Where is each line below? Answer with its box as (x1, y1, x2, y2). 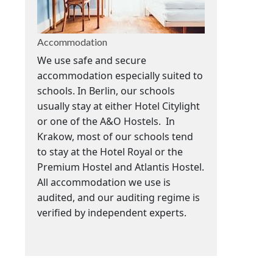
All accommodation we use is (37, 175, 171, 190)
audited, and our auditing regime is (37, 191, 200, 205)
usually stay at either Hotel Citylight (37, 99, 200, 113)
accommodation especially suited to (37, 69, 203, 83)
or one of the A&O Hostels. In (37, 115, 175, 129)
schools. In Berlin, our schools (37, 84, 175, 98)
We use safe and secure (37, 54, 146, 68)
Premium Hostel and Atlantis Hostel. (37, 160, 204, 174)
